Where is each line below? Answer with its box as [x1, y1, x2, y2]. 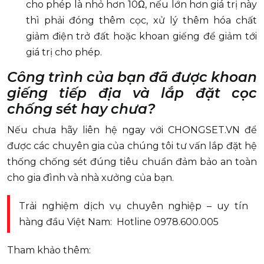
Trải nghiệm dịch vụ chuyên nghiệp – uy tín [19, 200, 248, 212]
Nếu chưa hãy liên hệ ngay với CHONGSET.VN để [7, 124, 257, 136]
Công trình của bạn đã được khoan [7, 69, 257, 86]
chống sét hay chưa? [7, 101, 155, 118]
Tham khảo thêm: [7, 245, 91, 256]
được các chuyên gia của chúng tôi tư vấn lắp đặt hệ [7, 140, 257, 152]
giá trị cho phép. [26, 47, 102, 58]
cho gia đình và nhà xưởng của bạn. [7, 172, 174, 184]
